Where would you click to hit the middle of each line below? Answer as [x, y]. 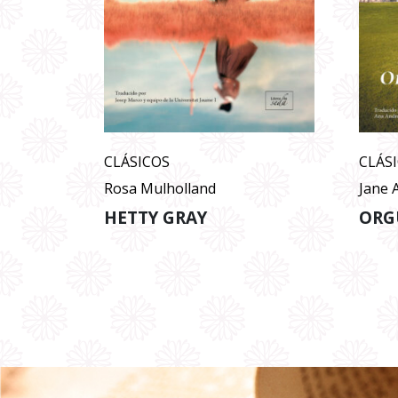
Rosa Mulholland [160, 189]
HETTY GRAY [155, 217]
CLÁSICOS [137, 162]
